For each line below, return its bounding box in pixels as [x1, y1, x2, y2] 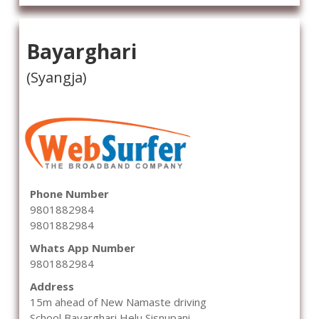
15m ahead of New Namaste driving [30, 295, 206, 310]
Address [30, 279, 74, 294]
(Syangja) [26, 67, 87, 87]
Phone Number [30, 187, 109, 202]
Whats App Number [30, 241, 135, 256]
